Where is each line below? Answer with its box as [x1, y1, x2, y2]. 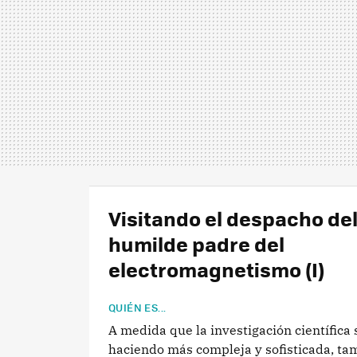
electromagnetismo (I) [108, 254, 324, 284]
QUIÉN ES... [108, 300, 167, 315]
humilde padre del [108, 229, 284, 258]
